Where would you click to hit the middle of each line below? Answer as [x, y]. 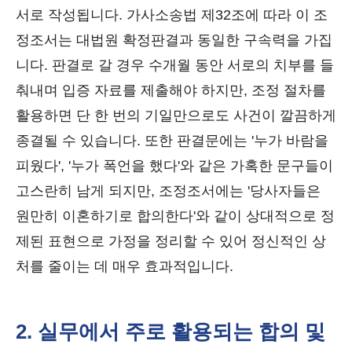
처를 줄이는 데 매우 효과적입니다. [125, 266]
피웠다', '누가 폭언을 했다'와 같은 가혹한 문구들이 [174, 166]
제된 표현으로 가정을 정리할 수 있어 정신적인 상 [171, 241]
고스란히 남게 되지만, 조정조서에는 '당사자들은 [168, 191]
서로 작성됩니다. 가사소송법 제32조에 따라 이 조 [172, 15]
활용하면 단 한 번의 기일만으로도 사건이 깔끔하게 [176, 115]
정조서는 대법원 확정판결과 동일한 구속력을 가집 [174, 40]
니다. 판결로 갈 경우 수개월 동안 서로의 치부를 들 [175, 65]
